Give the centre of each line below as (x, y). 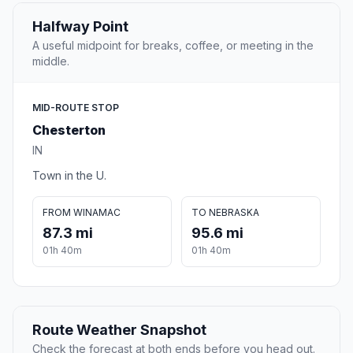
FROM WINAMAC (82, 213)
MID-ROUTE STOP (76, 108)
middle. (51, 61)
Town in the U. (69, 176)
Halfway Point (80, 27)
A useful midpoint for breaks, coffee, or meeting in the (173, 46)
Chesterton (69, 130)
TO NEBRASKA (225, 213)
